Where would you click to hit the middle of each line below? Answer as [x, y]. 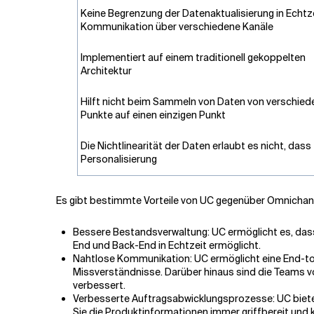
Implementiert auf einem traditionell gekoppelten [193, 57]
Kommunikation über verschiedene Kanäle [177, 27]
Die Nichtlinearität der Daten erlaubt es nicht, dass [196, 146]
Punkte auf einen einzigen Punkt [153, 115]
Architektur [106, 71]
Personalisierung [118, 159]
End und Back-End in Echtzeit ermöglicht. [167, 245]
